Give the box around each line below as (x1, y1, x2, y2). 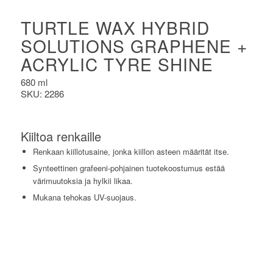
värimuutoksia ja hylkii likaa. (32, 174, 133, 186)
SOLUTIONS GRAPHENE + (20, 34, 247, 58)
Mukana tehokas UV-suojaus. (32, 191, 136, 203)
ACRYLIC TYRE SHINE (20, 52, 213, 76)
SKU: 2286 (20, 87, 64, 100)
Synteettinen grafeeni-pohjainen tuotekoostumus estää (32, 161, 225, 174)
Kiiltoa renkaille (20, 127, 101, 145)
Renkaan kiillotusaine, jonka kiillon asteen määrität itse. (32, 145, 229, 157)
